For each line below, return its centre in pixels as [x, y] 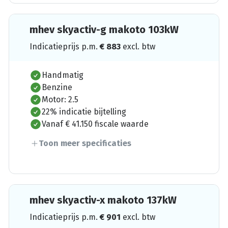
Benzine [57, 87]
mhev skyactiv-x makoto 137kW [103, 200]
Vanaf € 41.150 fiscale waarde [95, 124]
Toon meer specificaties [85, 143]
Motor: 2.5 [60, 99]
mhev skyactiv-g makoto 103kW [104, 29]
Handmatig [63, 75]
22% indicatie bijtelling [84, 111]
